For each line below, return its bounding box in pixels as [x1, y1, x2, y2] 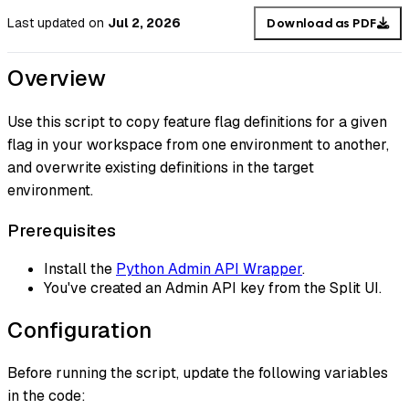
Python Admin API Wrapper [116, 258, 302, 278]
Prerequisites [7, 218, 117, 242]
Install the [44, 258, 116, 278]
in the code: [7, 386, 86, 406]
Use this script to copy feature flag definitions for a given [7, 112, 387, 132]
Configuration [7, 315, 152, 344]
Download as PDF [267, 15, 377, 31]
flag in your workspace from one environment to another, [7, 135, 389, 155]
